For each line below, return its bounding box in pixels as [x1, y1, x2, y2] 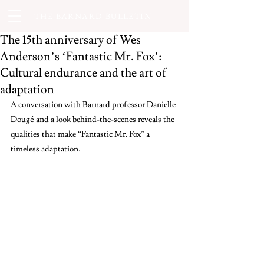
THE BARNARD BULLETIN [34, 11, 151, 21]
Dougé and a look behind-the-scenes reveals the [11, 114, 176, 125]
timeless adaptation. [11, 144, 84, 154]
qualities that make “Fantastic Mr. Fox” [11, 129, 144, 140]
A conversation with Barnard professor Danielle [11, 100, 177, 110]
